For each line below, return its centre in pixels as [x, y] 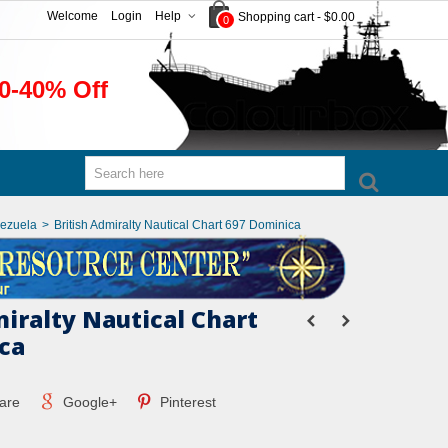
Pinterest [186, 402]
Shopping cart [276, 16]
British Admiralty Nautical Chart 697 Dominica [177, 225]
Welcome [72, 16]
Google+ [87, 402]
